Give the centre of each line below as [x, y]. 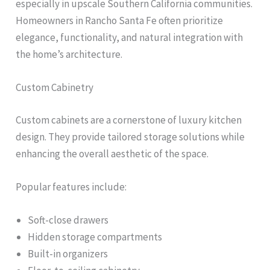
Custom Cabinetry [55, 88]
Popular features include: [71, 187]
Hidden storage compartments [95, 237]
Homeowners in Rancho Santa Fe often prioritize [120, 21]
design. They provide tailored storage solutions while [130, 137]
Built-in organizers [68, 254]
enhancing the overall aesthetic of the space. [112, 153]
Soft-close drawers [68, 220]
